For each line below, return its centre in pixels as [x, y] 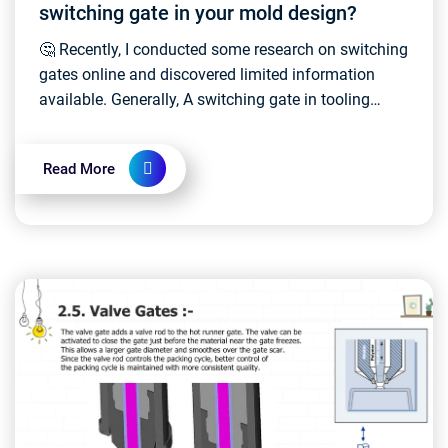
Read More [79, 169]
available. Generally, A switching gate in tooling [111, 99]
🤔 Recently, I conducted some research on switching [223, 49]
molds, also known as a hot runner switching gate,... [221, 124]
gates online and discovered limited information [207, 74]
